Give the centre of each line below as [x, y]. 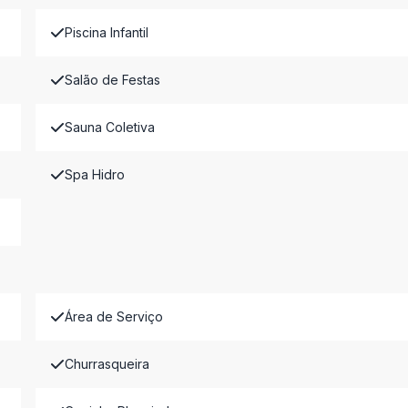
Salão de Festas [112, 80]
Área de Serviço [113, 316]
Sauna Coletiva [109, 127]
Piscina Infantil [106, 32]
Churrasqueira [107, 364]
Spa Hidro [94, 174]
